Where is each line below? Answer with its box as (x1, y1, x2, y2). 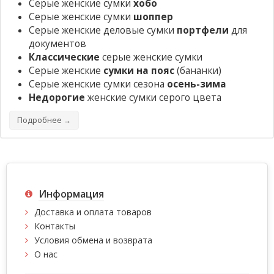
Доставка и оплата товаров (34, 206, 152, 218)
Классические (29, 50, 100, 64)
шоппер (133, 10, 173, 23)
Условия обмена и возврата (34, 234, 152, 246)
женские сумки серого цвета (85, 91, 221, 104)
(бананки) (174, 64, 221, 77)
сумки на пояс (103, 64, 174, 77)
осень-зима (167, 77, 226, 91)
